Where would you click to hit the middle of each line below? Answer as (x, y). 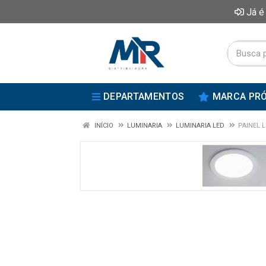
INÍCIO (103, 126)
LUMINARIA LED (200, 126)
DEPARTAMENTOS (144, 96)
